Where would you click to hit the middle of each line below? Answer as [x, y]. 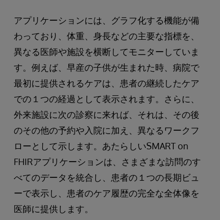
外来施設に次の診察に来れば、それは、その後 [107, 114]
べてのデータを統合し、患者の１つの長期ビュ [107, 177]
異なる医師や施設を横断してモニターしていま [107, 52]
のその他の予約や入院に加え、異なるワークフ [107, 130]
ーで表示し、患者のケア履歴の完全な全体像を [107, 193]
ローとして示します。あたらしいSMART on [101, 146]
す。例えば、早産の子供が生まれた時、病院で [107, 67]
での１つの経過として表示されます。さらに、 [107, 99]
